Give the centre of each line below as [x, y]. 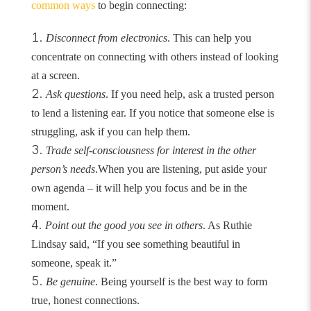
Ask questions [75, 94]
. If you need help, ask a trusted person [190, 94]
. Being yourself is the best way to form [181, 282]
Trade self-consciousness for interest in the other [151, 151]
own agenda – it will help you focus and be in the [139, 188]
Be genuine [70, 282]
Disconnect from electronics [106, 38]
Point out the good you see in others [124, 226]
